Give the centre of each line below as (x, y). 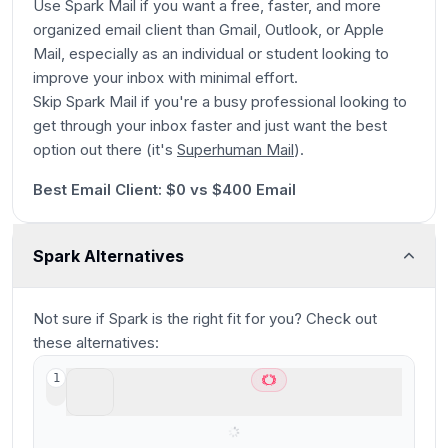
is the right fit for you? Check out (262, 318)
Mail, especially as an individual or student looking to (211, 53)
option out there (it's (105, 149)
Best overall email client (191, 402)
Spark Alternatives (108, 255)
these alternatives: (96, 342)
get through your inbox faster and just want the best (210, 125)
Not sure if (71, 318)
